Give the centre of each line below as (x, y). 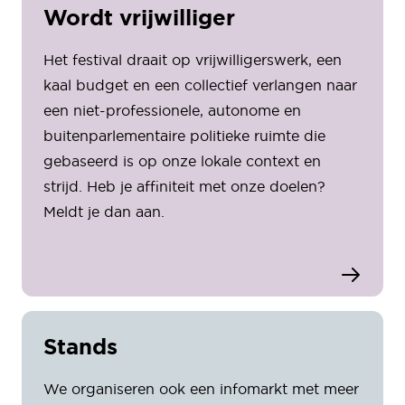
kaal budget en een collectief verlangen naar (200, 85)
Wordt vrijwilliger (139, 19)
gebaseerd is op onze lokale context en (182, 161)
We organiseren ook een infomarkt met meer (201, 389)
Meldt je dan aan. (104, 212)
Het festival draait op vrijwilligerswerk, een (193, 60)
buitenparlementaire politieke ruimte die (184, 136)
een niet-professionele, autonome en (172, 111)
